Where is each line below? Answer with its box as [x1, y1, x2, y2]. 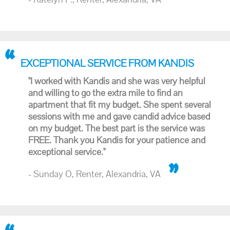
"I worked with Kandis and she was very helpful [28, 75, 205, 87]
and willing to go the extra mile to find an [28, 87, 183, 99]
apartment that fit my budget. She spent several [28, 99, 211, 110]
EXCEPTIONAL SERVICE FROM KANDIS [21, 56, 194, 70]
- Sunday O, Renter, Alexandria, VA [28, 168, 161, 180]
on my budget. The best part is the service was [28, 122, 205, 134]
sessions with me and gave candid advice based [28, 110, 210, 122]
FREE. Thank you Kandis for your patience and [28, 134, 205, 146]
